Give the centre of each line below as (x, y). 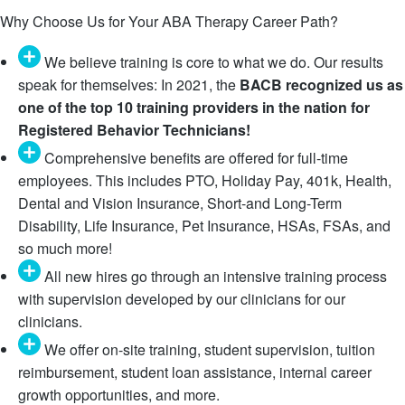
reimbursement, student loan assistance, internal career (195, 372)
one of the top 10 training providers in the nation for (194, 107)
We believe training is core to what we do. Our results (214, 61)
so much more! (65, 248)
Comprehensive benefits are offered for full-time (196, 157)
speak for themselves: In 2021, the (129, 84)
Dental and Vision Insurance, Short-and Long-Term (180, 202)
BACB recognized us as (321, 84)
